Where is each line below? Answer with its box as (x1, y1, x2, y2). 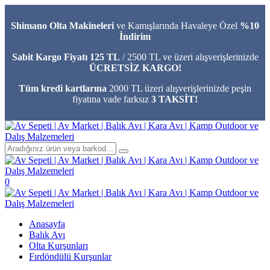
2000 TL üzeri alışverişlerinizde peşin (107, 83, 251, 93)
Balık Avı (29, 230, 65, 240)
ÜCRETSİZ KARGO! (89, 63, 181, 73)
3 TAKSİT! (149, 94, 198, 104)
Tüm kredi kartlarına (19, 83, 107, 93)
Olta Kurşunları (29, 240, 88, 251)
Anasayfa (29, 219, 65, 229)
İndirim (119, 31, 151, 42)
